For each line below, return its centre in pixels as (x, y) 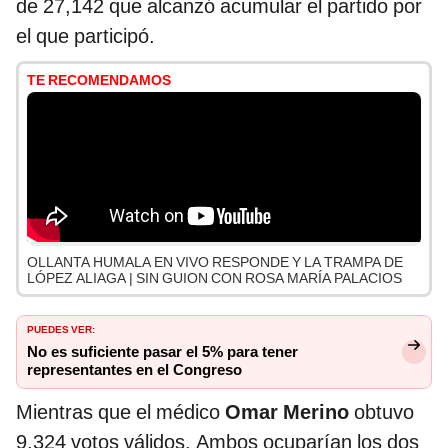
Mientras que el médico (120, 412)
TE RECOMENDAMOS (99, 80)
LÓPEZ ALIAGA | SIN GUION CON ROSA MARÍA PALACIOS (214, 278)
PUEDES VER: (61, 328)
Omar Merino (289, 412)
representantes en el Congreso (134, 370)
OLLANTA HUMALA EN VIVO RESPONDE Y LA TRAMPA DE (215, 262)
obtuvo (384, 412)
